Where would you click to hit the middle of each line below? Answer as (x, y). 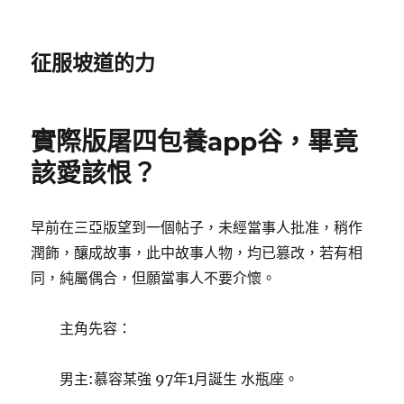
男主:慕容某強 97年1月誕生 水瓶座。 (165, 379)
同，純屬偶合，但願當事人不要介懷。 (154, 278)
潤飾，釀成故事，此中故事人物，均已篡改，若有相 (197, 252)
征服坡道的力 (93, 63)
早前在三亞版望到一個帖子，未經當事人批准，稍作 (197, 227)
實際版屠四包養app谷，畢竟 (195, 142)
